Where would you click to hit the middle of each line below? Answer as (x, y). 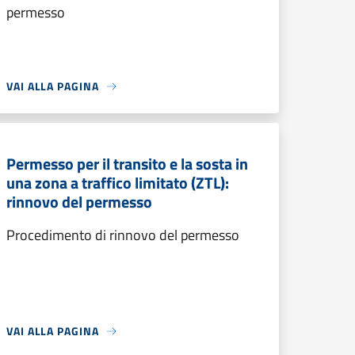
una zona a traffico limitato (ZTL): (118, 183)
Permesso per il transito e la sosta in (127, 164)
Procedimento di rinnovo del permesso (123, 235)
